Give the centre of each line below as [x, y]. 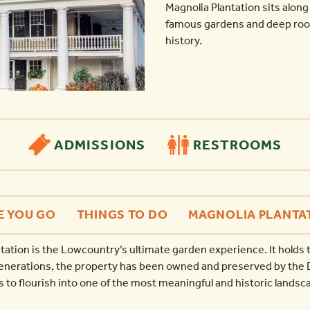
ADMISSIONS [98, 145]
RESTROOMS [236, 145]
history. [184, 40]
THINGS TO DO [122, 215]
